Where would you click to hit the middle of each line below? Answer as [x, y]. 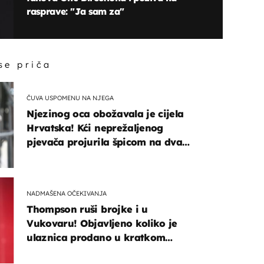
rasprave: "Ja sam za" [75, 11]
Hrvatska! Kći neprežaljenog [95, 128]
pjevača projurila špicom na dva [105, 142]
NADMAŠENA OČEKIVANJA [67, 193]
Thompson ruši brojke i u [87, 209]
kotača [43, 156]
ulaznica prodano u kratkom [96, 238]
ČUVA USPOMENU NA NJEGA [70, 98]
